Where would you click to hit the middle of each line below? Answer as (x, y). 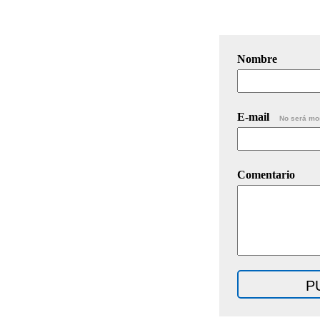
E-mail (255, 116)
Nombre (257, 59)
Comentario (266, 174)
